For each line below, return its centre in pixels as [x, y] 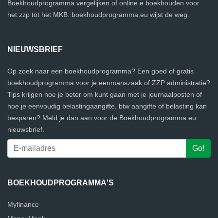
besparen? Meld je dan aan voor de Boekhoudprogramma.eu [102, 118]
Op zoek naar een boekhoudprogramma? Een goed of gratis [100, 71]
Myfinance [23, 204]
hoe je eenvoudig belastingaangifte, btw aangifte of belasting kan [107, 106]
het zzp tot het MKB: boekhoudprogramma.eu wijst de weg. [98, 15]
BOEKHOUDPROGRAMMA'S [61, 183]
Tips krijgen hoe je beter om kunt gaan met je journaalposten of [105, 94]
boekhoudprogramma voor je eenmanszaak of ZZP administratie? [109, 83]
